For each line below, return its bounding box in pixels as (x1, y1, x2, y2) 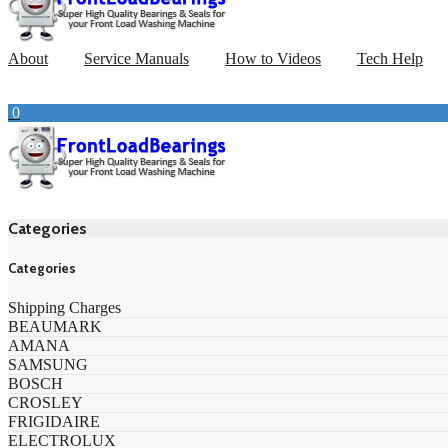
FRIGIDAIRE (8, 412, 100, 430)
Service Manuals (84, 50, 189, 68)
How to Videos (225, 50, 321, 68)
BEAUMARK (8, 317, 102, 335)
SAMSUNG (8, 355, 88, 373)
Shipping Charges (8, 298, 121, 316)
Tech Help (357, 50, 423, 68)
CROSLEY (8, 393, 83, 411)
